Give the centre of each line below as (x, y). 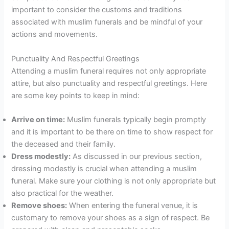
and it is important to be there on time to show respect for (112, 132)
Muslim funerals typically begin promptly (136, 120)
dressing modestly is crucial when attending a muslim (104, 169)
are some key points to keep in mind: (76, 95)
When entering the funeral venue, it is (133, 206)
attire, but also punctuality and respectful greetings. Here (109, 83)
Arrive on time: (38, 120)
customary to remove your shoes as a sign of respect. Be (111, 218)
